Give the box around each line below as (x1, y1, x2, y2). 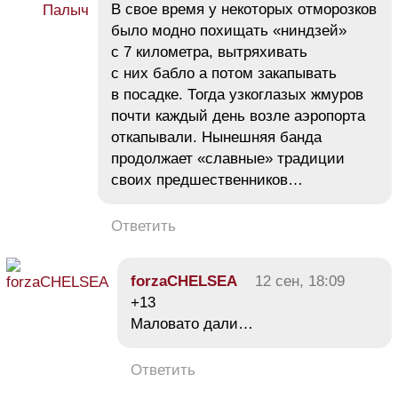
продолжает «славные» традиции (111, 149, 345, 167)
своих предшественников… (111, 171, 303, 188)
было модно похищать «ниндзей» (111, 21, 346, 39)
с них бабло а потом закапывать (111, 64, 337, 82)
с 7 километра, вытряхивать (111, 43, 307, 60)
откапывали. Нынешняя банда (111, 128, 322, 146)
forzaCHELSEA (131, 272, 237, 290)
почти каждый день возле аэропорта (111, 107, 365, 124)
